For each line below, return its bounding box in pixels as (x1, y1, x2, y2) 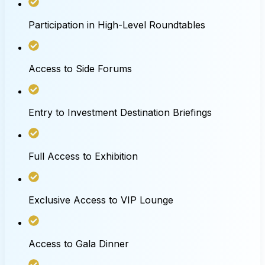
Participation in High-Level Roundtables (28, 18, 205, 31)
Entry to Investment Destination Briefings (28, 106, 212, 118)
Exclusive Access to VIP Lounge (28, 193, 173, 206)
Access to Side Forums (28, 62, 132, 75)
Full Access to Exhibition (28, 150, 138, 162)
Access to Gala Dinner (28, 237, 129, 250)
